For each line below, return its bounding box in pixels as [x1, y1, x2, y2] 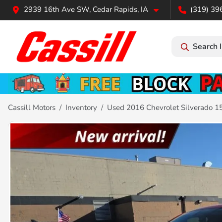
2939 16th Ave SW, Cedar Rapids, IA [24, 4, 148, 14]
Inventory [65, 102, 97, 112]
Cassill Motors [8, 102, 55, 112]
